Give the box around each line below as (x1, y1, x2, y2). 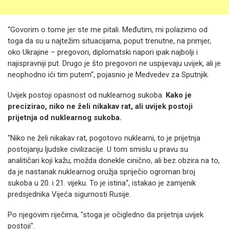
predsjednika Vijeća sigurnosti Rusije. (8, 190, 131, 199)
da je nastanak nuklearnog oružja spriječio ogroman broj (8, 167, 195, 176)
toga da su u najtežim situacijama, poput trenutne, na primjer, (8, 36, 211, 45)
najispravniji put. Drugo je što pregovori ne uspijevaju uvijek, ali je (8, 59, 221, 68)
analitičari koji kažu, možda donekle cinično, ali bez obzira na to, (8, 156, 220, 165)
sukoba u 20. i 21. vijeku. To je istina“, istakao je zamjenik (8, 178, 196, 188)
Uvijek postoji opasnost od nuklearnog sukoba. (8, 90, 166, 100)
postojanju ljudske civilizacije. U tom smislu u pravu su (8, 145, 188, 154)
